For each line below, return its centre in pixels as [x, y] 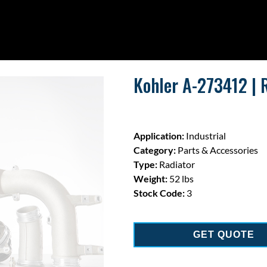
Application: [159, 136]
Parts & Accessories [217, 150]
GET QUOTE [223, 235]
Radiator [176, 164]
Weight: [150, 179]
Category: [155, 150]
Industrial [205, 136]
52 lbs [181, 179]
